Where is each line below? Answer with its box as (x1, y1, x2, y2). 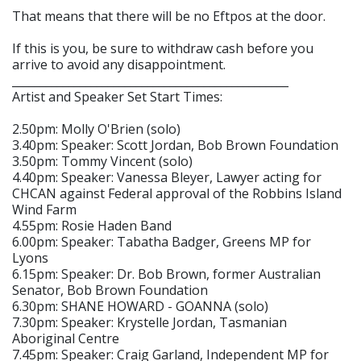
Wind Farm (12, 201, 77, 219)
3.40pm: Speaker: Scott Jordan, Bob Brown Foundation (12, 136, 338, 155)
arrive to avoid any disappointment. (12, 56, 226, 74)
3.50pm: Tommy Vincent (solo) (12, 152, 193, 171)
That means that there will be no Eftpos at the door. (12, 7, 326, 26)
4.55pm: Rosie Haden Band (12, 217, 172, 235)
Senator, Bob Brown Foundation (12, 281, 208, 300)
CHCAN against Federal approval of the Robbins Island (12, 185, 342, 203)
